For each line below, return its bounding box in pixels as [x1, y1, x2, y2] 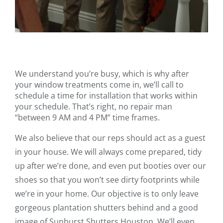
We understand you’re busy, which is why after [15, 68, 189, 79]
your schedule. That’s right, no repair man [15, 101, 172, 112]
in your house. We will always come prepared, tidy [15, 146, 202, 157]
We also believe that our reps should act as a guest [15, 132, 206, 143]
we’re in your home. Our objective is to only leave [15, 188, 199, 199]
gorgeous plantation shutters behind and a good [15, 202, 198, 213]
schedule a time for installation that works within [15, 90, 198, 101]
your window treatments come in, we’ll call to [15, 79, 184, 90]
